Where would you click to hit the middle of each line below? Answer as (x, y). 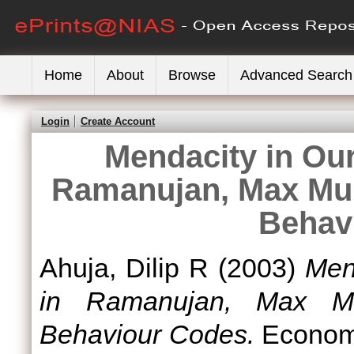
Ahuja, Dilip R (124, 268)
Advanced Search (296, 75)
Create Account (118, 121)
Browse (192, 75)
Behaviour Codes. (147, 334)
